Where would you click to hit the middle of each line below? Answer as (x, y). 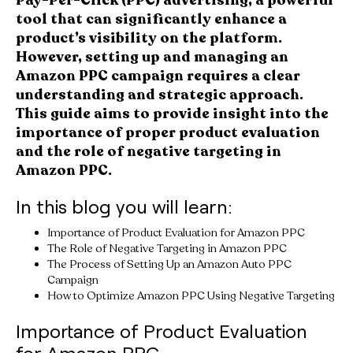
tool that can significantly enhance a (151, 19)
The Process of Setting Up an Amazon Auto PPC (169, 264)
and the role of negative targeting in (149, 151)
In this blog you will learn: (124, 206)
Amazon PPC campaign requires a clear (158, 75)
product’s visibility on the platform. (149, 37)
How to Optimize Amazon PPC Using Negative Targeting (191, 295)
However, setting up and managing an (152, 56)
